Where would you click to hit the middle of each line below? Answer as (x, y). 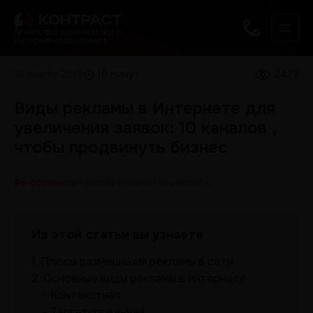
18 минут (118, 74)
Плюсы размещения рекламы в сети (137, 262)
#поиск (192, 182)
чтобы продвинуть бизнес (121, 147)
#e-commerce (46, 182)
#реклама (128, 182)
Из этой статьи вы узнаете (117, 235)
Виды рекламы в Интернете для (145, 108)
